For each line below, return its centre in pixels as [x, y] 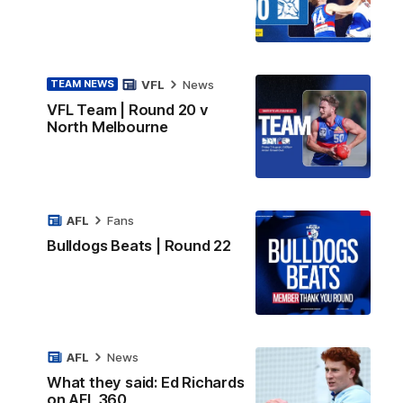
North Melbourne [107, 126]
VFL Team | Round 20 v [128, 109]
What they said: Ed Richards [146, 383]
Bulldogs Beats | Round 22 [139, 246]
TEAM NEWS [82, 84]
